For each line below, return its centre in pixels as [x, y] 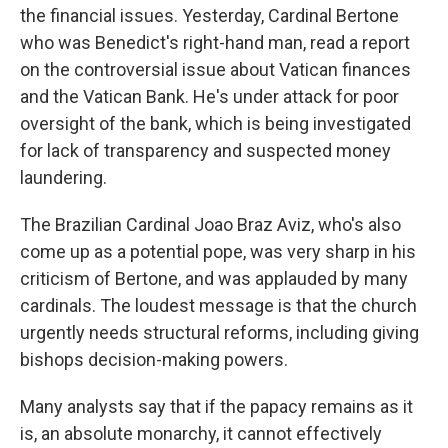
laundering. [63, 177]
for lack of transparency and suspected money [205, 150]
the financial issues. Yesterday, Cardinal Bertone [209, 15]
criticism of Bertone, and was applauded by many [214, 278]
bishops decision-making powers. [154, 359]
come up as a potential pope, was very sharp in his [218, 251]
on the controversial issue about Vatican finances [215, 69]
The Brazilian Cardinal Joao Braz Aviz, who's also [210, 224]
